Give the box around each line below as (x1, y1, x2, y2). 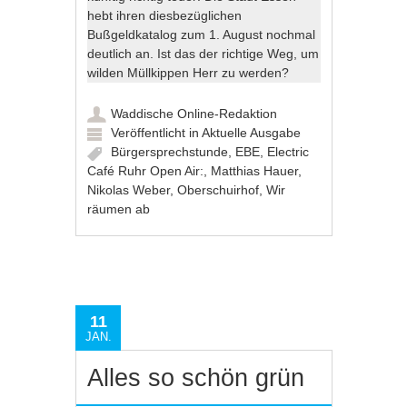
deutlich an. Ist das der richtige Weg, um (87, 45, 320, 61)
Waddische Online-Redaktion (111, 105, 278, 121)
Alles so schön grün (87, 363, 305, 392)
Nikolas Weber (87, 182, 171, 197)
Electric (267, 144, 310, 159)
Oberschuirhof (177, 182, 260, 197)
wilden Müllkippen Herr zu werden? (87, 65, 293, 80)
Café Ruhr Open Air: (87, 163, 204, 178)
